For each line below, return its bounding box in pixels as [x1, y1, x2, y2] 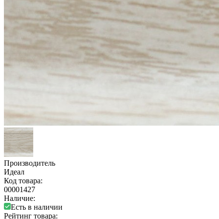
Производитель [4, 158, 55, 167]
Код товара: [4, 176, 43, 185]
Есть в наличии [11, 202, 63, 211]
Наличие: [4, 194, 35, 202]
